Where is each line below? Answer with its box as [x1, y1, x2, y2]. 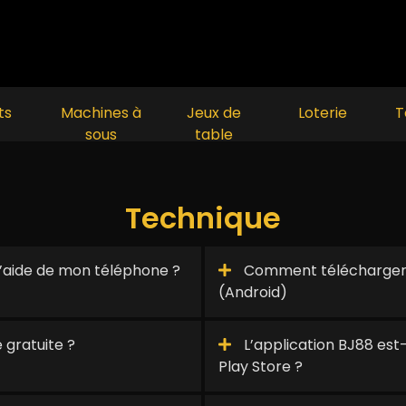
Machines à [61, 102, 141, 123]
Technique [125, 198, 281, 238]
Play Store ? [218, 356, 303, 377]
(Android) [218, 282, 287, 303]
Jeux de [187, 102, 241, 123]
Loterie [298, 102, 347, 123]
